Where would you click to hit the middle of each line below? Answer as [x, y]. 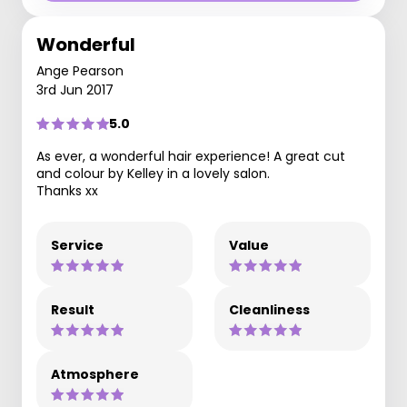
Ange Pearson [80, 71]
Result [73, 310]
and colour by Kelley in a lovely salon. [153, 174]
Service [77, 245]
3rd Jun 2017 [75, 90]
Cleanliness [269, 310]
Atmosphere [95, 374]
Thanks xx [67, 191]
